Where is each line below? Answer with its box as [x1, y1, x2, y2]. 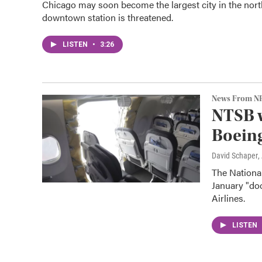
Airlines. [212, 191, 245, 205]
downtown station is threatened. [42, 11, 173, 24]
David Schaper [212, 151, 258, 160]
